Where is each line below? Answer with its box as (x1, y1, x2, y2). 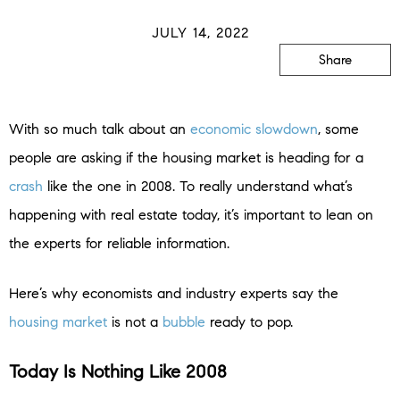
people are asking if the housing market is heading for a (9, 149, 363, 167)
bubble (162, 313, 205, 331)
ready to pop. (205, 313, 293, 331)
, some (318, 121, 359, 138)
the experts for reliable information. (9, 235, 229, 253)
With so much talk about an (9, 121, 190, 138)
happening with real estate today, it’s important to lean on (9, 206, 373, 224)
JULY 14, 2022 (151, 24, 249, 42)
